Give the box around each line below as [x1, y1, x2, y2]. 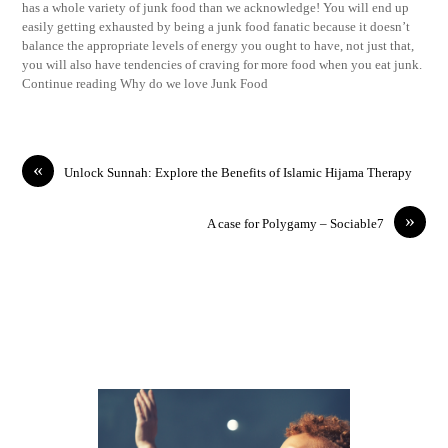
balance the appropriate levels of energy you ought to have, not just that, [22, 37, 415, 53]
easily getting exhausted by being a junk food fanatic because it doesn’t [22, 18, 411, 34]
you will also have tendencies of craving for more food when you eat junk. [22, 56, 423, 72]
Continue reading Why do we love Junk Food [22, 75, 269, 91]
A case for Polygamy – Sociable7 [206, 216, 384, 232]
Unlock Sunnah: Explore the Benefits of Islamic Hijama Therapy [64, 165, 413, 181]
